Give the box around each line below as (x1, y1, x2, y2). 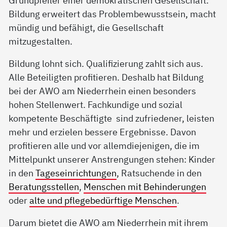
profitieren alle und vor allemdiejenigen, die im (9, 139, 200, 152)
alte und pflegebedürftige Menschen (29, 194, 177, 207)
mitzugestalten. (9, 35, 73, 48)
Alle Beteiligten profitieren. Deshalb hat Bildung (9, 71, 204, 84)
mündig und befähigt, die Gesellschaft (9, 21, 164, 34)
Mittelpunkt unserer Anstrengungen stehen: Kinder (9, 153, 216, 166)
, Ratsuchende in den (117, 167, 202, 179)
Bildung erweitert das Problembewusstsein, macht (9, 8, 216, 20)
